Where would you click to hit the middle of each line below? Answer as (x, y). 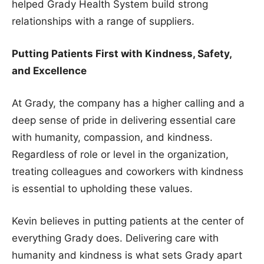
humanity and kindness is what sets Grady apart (127, 255)
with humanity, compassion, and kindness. (112, 137)
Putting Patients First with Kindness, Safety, (122, 53)
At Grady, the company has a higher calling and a (128, 103)
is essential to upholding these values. (102, 188)
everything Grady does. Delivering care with (115, 238)
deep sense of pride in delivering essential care (124, 120)
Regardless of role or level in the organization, (120, 154)
